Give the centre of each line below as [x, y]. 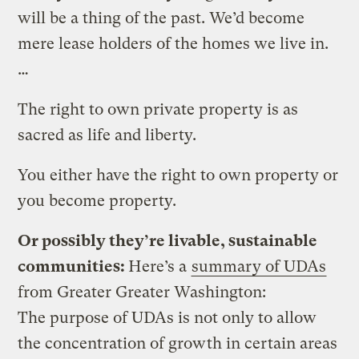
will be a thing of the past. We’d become [161, 18]
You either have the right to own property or [178, 175]
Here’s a [160, 266]
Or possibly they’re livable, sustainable [168, 240]
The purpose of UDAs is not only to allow [167, 317]
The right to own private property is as [158, 109]
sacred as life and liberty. [107, 135]
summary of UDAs [259, 266]
